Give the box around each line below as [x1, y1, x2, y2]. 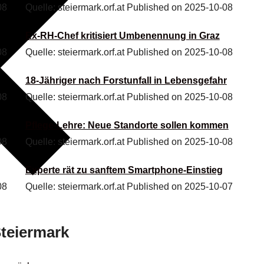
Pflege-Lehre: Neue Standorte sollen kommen [25, 120, 229, 130]
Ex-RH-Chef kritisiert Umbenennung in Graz [25, 30, 220, 41]
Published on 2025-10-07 [126, 181, 233, 192]
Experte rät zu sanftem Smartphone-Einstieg [25, 164, 223, 175]
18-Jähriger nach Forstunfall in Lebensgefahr [25, 75, 227, 85]
